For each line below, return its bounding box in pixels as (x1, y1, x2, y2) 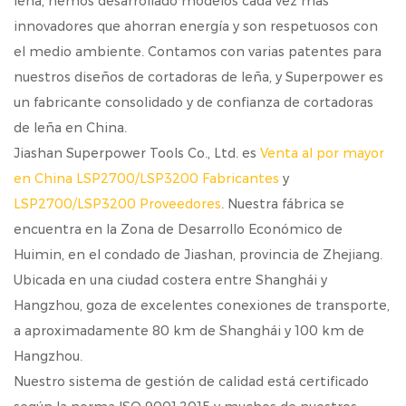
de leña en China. (14, 119, 127, 136)
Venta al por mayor (260, 144, 384, 161)
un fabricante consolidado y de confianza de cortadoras (14, 93, 373, 111)
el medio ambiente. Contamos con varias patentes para (14, 43, 382, 60)
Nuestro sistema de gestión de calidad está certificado (14, 372, 369, 390)
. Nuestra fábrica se (221, 195, 344, 212)
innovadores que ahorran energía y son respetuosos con (14, 17, 378, 34)
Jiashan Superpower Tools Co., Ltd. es (14, 144, 260, 161)
